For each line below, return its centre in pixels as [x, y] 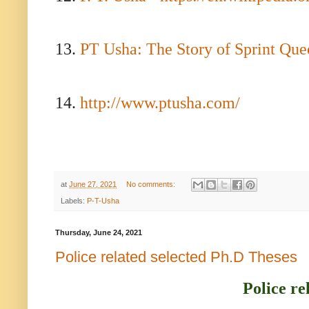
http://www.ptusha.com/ [160, 102]
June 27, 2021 [93, 184]
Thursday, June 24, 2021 [99, 233]
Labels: [74, 201]
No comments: [151, 184]
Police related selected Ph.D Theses [176, 257]
